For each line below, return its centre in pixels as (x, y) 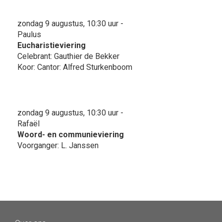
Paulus (29, 34)
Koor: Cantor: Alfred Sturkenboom (75, 67)
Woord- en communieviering (71, 134)
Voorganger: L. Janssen (58, 145)
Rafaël (28, 123)
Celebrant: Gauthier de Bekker (68, 56)
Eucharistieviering (52, 45)
